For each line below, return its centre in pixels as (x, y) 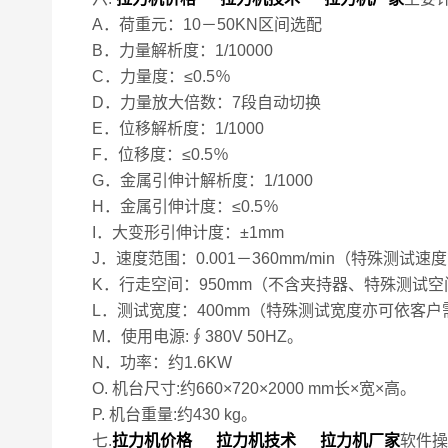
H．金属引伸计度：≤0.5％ (185, 206)
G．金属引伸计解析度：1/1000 (202, 180)
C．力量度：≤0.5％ (161, 76)
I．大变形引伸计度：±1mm (188, 232)
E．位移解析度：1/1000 (178, 128)
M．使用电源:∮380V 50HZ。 (197, 336)
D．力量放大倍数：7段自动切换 (206, 102)
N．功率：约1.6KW (162, 362)
